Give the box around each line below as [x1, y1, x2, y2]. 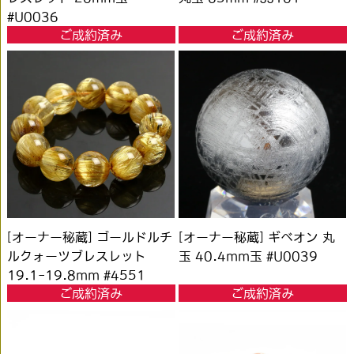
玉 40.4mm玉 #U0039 [179, 250, 318, 263]
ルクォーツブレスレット [7, 250, 147, 263]
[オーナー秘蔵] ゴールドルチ [7, 231, 173, 244]
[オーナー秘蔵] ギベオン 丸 [179, 231, 336, 244]
